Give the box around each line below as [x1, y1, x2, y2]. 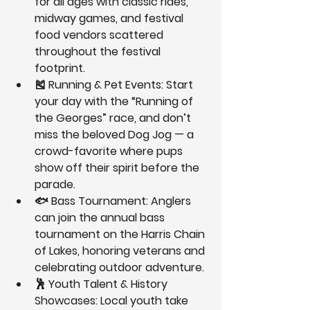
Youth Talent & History [48, 276, 170, 293]
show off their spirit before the [35, 160, 202, 176]
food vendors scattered [35, 27, 166, 44]
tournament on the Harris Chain [35, 226, 208, 243]
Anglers [148, 193, 194, 210]
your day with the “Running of [35, 93, 196, 110]
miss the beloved [35, 127, 128, 143]
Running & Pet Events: [48, 77, 163, 93]
